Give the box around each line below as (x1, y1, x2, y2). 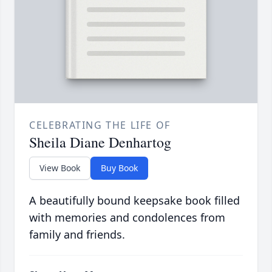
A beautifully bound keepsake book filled (29, 192, 240, 208)
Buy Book (101, 161, 138, 174)
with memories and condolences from (29, 209, 225, 225)
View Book (39, 161, 80, 174)
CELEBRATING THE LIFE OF (29, 118, 171, 132)
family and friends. (29, 226, 125, 242)
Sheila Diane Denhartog (29, 132, 171, 152)
